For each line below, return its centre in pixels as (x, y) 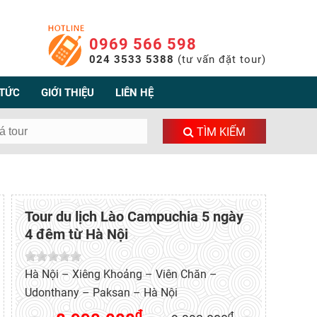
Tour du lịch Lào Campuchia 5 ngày (134, 216)
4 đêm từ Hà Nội (76, 234)
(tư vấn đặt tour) (220, 59)
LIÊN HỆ (134, 92)
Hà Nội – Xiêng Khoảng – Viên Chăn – (121, 274)
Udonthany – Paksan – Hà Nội (101, 292)
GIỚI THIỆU (68, 92)
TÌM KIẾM (220, 132)
